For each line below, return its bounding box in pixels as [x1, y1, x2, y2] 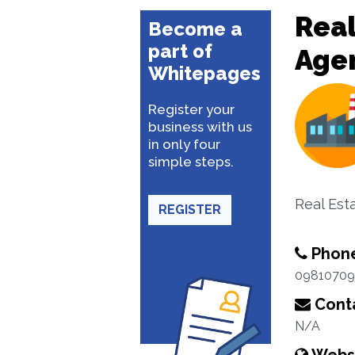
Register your [148, 101, 235, 117]
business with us [148, 119, 252, 135]
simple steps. [148, 154, 234, 170]
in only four [148, 136, 220, 152]
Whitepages [148, 62, 261, 85]
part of [148, 40, 212, 63]
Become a [148, 17, 242, 40]
